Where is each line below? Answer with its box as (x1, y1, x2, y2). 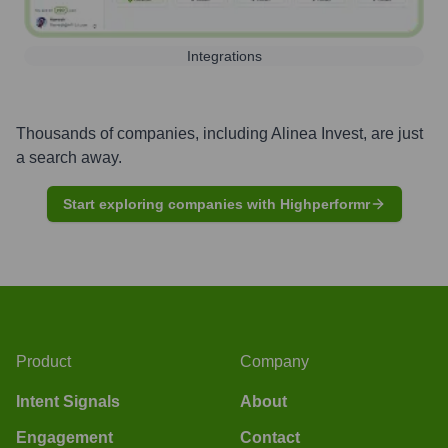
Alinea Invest (271, 124, 363, 142)
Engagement (16, 428, 113, 446)
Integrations (186, 47, 262, 64)
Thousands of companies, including (16, 124, 271, 142)
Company (240, 352, 309, 370)
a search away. (16, 148, 122, 166)
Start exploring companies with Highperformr (62, 195, 370, 212)
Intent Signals (16, 392, 120, 410)
